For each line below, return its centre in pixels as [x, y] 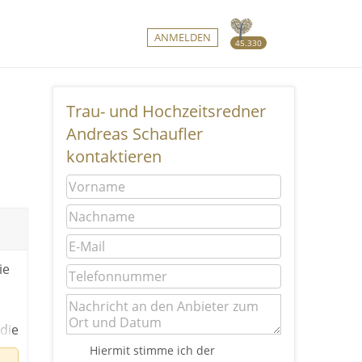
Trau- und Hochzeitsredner [166, 111]
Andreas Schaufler [135, 133]
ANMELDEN [183, 37]
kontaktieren [114, 156]
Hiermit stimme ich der [152, 350]
